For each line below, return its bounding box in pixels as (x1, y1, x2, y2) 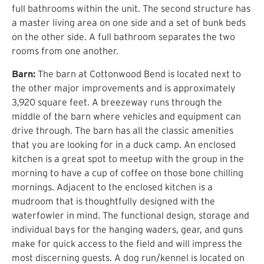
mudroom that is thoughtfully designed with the (12, 195, 215, 206)
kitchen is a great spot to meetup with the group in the (12, 153, 244, 164)
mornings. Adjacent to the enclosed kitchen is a (12, 181, 213, 192)
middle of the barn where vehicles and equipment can (12, 110, 241, 121)
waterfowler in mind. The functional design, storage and (12, 209, 249, 220)
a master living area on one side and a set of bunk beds (12, 17, 246, 28)
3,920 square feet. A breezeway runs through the (12, 96, 222, 107)
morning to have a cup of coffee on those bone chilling (12, 167, 243, 178)
